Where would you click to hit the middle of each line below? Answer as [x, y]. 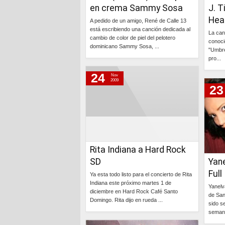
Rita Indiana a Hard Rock [138, 150]
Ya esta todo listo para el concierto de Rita [141, 174]
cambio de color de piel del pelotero [133, 38]
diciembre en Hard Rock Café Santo [134, 191]
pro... [215, 58]
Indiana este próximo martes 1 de [131, 183]
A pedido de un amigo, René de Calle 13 [138, 21]
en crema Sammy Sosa [136, 8]
